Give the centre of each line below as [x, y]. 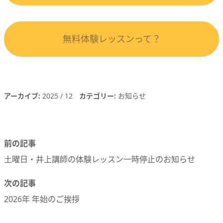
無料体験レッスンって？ [111, 39]
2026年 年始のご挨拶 [42, 199]
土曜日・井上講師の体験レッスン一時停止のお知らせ [100, 159]
